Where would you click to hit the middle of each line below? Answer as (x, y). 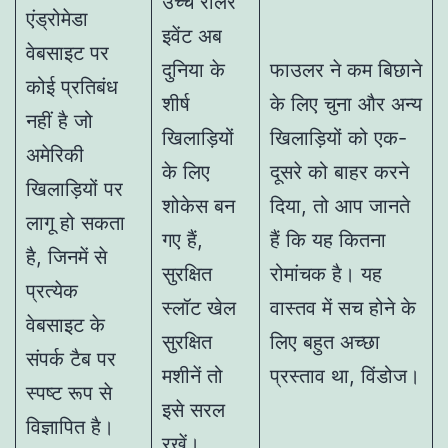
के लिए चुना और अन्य (346, 103)
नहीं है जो (59, 120)
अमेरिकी (55, 154)
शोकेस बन (198, 205)
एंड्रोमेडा (57, 18)
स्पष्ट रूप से (69, 392)
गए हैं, (182, 239)
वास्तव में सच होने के (343, 307)
